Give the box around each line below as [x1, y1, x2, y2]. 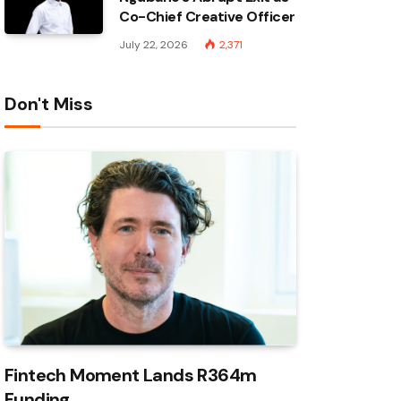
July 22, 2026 [119, 38, 188, 52]
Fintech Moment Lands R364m [4, 363, 257, 388]
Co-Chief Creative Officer [119, 7, 296, 26]
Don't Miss [4, 92, 93, 115]
